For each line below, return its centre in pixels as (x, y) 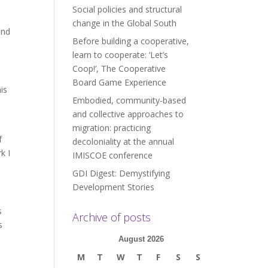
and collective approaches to (128, 114)
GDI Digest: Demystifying (121, 173)
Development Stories (113, 187)
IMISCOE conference (112, 155)
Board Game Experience (119, 82)
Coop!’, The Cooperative (119, 68)
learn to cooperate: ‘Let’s (120, 55)
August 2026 (141, 239)
